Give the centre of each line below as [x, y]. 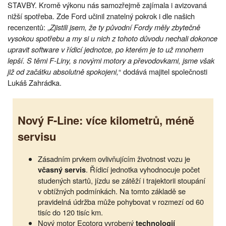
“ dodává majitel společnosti [163, 72]
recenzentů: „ [29, 27]
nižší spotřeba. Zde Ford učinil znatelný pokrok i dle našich [101, 16]
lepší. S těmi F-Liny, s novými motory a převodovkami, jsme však [111, 61]
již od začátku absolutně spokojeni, [63, 72]
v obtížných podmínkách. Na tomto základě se [112, 191]
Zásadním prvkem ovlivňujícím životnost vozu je [114, 158]
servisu [37, 136]
